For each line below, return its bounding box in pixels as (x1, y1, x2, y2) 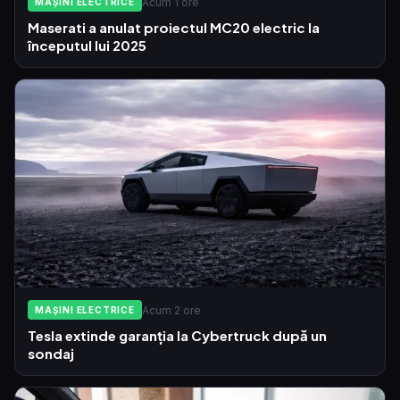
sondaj (28, 345, 74, 362)
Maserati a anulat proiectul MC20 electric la (28, 19, 320, 37)
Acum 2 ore (141, 303, 201, 317)
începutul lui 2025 (28, 37, 146, 54)
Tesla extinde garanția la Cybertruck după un (28, 327, 327, 345)
